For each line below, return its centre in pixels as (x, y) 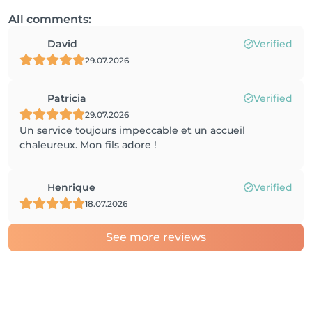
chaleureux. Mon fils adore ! (88, 145)
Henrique (71, 187)
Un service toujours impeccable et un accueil (132, 130)
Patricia (67, 98)
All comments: (50, 19)
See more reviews (156, 237)
